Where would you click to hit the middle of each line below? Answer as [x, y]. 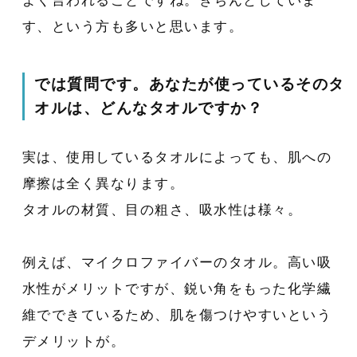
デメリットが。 [74, 341]
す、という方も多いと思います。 [133, 26]
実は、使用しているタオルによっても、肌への [177, 157]
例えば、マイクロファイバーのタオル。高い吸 [177, 262]
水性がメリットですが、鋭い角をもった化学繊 [177, 288]
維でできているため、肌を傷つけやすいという [177, 315]
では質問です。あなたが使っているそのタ [190, 84]
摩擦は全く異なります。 [103, 183]
